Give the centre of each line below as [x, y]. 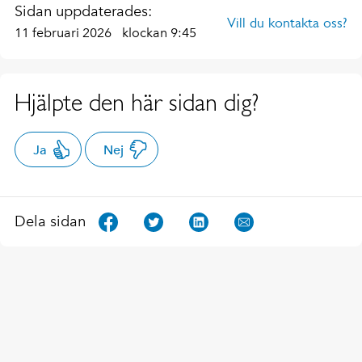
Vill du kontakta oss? [287, 22]
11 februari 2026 [65, 32]
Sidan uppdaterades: [83, 11]
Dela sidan [50, 222]
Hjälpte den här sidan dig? [137, 102]
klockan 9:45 [159, 32]
